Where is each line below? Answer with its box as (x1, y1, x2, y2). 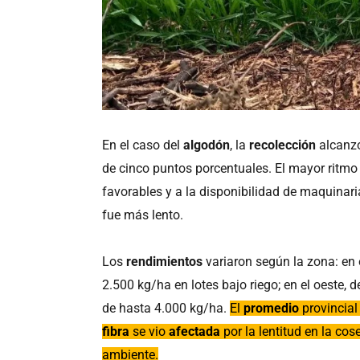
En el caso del (102, 137, 184, 153)
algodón (183, 137, 231, 153)
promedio (243, 301, 303, 317)
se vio (129, 324, 170, 340)
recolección (249, 137, 320, 153)
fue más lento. (102, 207, 184, 223)
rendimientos (126, 254, 207, 270)
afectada (169, 324, 224, 340)
